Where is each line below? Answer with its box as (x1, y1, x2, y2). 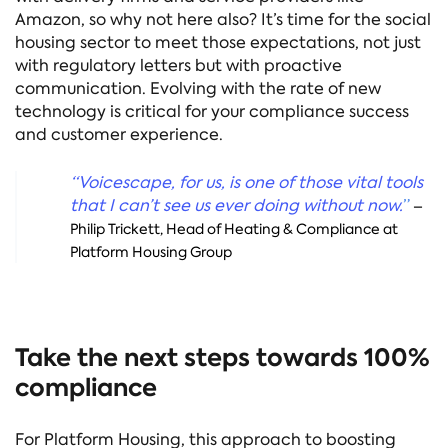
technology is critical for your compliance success (15, 100, 409, 122)
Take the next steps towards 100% (15, 341, 430, 375)
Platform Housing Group (69, 242, 232, 261)
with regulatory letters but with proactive (15, 54, 342, 76)
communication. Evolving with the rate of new (15, 77, 381, 99)
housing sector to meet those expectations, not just (15, 31, 421, 53)
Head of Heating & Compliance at (165, 219, 398, 238)
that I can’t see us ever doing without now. (69, 194, 403, 216)
